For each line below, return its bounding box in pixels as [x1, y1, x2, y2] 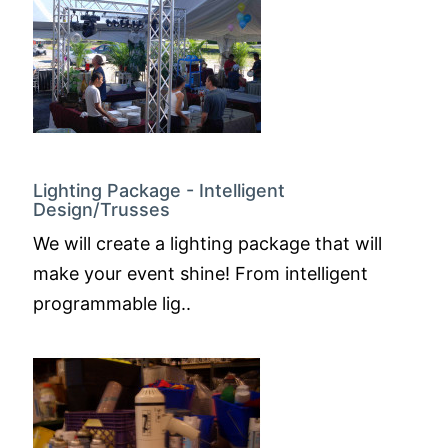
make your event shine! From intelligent [33, 263, 368, 284]
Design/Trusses [33, 199, 170, 220]
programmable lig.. [33, 293, 191, 314]
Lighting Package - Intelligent [33, 180, 285, 201]
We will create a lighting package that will [33, 233, 382, 254]
